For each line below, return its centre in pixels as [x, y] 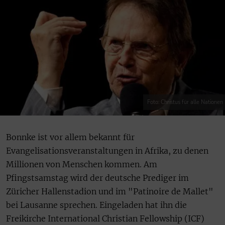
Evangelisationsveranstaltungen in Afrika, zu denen [107, 151]
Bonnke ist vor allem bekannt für [70, 137]
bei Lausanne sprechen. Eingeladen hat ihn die [96, 205]
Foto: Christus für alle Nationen [185, 102]
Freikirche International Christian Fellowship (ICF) [105, 219]
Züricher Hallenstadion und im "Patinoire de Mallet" [110, 192]
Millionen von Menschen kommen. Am [82, 164]
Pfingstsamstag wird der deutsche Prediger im [97, 178]
